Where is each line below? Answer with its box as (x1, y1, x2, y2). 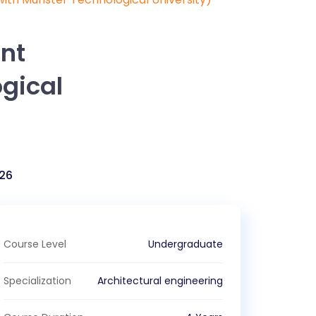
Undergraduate (147, 237, 223, 251)
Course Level (4, 237, 67, 251)
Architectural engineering (97, 274, 223, 288)
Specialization (4, 274, 72, 288)
